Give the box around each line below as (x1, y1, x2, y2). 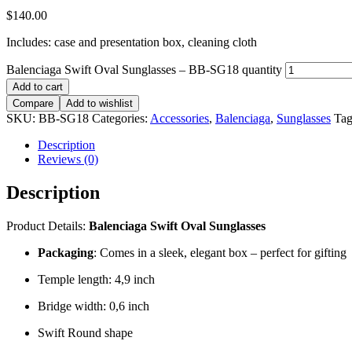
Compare (13, 97, 53, 110)
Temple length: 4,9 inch (38, 273, 155, 287)
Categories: (92, 112, 150, 126)
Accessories (150, 112, 209, 126)
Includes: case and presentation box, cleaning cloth (6, 35, 257, 49)
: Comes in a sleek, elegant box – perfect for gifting (93, 246, 346, 260)
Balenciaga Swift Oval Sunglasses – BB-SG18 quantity (6, 63, 282, 77)
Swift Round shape (38, 326, 133, 340)
